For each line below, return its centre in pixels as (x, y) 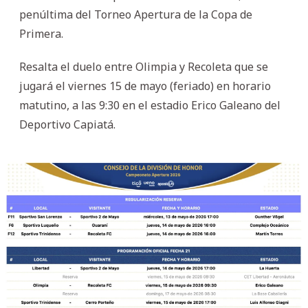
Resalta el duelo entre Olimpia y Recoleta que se (144, 66)
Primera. (41, 33)
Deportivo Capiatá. (67, 124)
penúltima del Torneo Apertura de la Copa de (136, 14)
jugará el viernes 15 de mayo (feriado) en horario (145, 86)
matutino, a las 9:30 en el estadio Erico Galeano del (150, 105)
